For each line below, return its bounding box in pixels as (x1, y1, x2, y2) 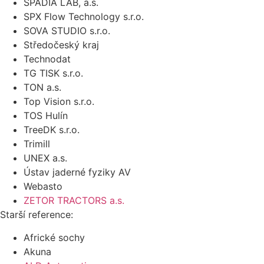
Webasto (24, 180, 62, 193)
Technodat (24, 53, 71, 65)
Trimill (24, 138, 50, 150)
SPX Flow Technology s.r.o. (24, 11, 144, 23)
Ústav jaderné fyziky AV (24, 166, 131, 179)
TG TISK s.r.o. (24, 67, 83, 80)
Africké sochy (24, 231, 85, 243)
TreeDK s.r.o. (24, 124, 80, 136)
